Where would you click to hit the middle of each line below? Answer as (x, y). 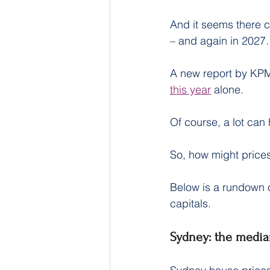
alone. (227, 89)
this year (190, 89)
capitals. (190, 203)
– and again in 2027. (219, 41)
